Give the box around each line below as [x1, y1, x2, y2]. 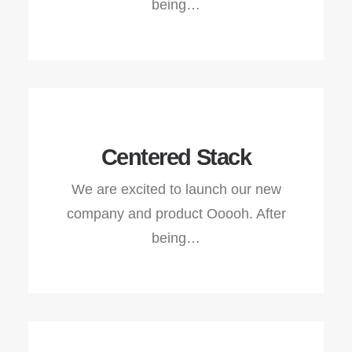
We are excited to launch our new [71, 181, 281, 197]
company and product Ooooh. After [66, 206, 286, 222]
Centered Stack [101, 145, 251, 170]
